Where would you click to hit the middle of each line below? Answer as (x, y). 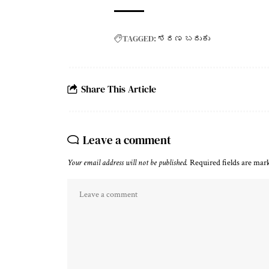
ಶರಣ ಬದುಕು (184, 38)
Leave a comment (127, 140)
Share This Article (119, 89)
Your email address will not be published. (128, 162)
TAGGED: (139, 38)
